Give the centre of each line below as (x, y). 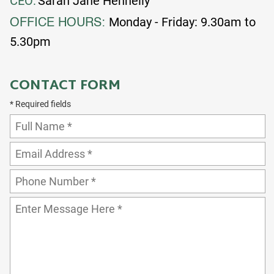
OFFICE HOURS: (59, 23)
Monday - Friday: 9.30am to (182, 22)
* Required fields (40, 104)
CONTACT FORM (65, 86)
